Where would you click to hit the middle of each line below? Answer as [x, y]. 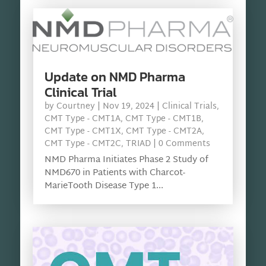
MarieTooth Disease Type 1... [104, 186]
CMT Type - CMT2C [83, 144]
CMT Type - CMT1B [163, 119]
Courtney [75, 106]
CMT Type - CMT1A [82, 119]
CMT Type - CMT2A [164, 131]
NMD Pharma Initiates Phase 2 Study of [126, 160]
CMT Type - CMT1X [83, 131]
